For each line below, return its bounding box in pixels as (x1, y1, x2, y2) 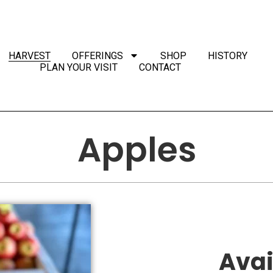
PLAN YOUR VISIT (39, 61, 118, 73)
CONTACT (138, 61, 181, 73)
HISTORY (207, 49, 247, 62)
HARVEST (8, 49, 51, 62)
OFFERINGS (71, 49, 123, 62)
